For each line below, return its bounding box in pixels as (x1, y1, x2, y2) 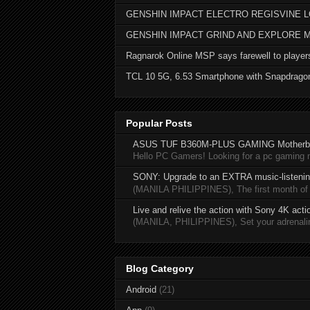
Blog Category (125, 263, 194, 275)
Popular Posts (125, 118, 192, 129)
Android (125, 284, 156, 295)
